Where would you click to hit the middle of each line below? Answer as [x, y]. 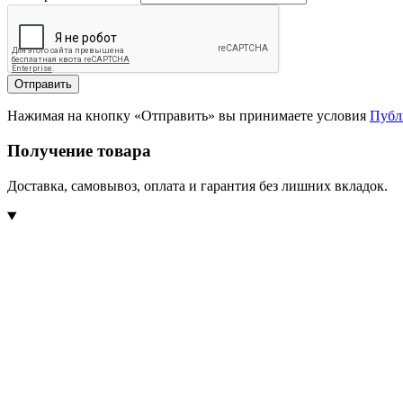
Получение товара [79, 150]
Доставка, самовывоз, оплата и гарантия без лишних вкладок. [197, 185]
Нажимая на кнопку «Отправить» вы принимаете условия [188, 116]
